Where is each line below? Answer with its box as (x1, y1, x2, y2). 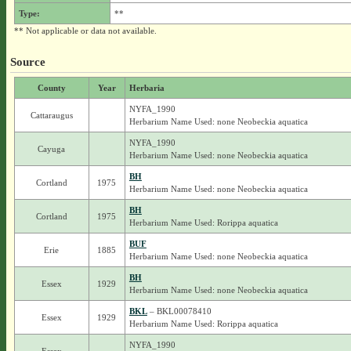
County (37, 83, 66, 92)
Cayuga (38, 144, 66, 154)
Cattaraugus (30, 110, 73, 120)
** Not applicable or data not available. (13, 26, 157, 35)
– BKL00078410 (147, 306, 212, 316)
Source (9, 55, 45, 68)
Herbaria (128, 83, 165, 92)
